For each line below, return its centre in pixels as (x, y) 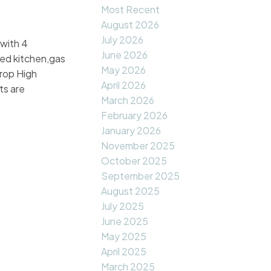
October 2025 (134, 161)
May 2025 (124, 237)
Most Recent (131, 10)
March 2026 (128, 100)
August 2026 (130, 25)
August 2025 (131, 191)
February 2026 (135, 116)
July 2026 (122, 40)
